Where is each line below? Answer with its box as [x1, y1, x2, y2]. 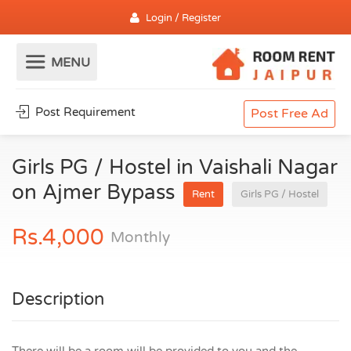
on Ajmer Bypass [12, 180, 180, 204]
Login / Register [146, 12, 221, 24]
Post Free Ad [251, 106, 328, 121]
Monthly [110, 229, 170, 246]
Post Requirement [32, 105, 136, 119]
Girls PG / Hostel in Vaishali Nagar [12, 155, 338, 179]
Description [12, 289, 104, 309]
